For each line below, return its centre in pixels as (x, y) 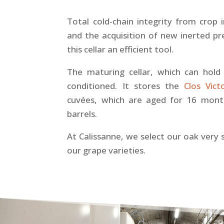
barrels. (82, 113)
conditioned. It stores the (125, 85)
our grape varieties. (106, 150)
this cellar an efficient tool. (120, 49)
